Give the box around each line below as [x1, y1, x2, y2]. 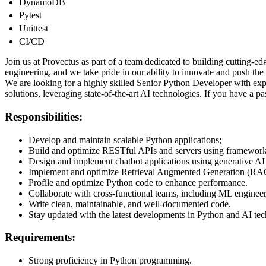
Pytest [19, 10, 42, 21]
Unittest [19, 23, 48, 34]
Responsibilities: [5, 110, 83, 123]
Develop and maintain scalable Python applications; [28, 134, 221, 145]
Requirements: [5, 231, 75, 244]
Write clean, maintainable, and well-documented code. [28, 198, 231, 209]
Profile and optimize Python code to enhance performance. [28, 177, 248, 188]
